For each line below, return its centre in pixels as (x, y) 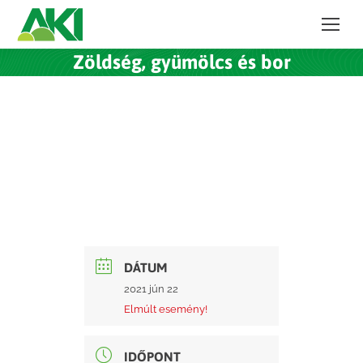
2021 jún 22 (151, 289)
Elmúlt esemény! (166, 309)
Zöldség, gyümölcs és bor (181, 62)
